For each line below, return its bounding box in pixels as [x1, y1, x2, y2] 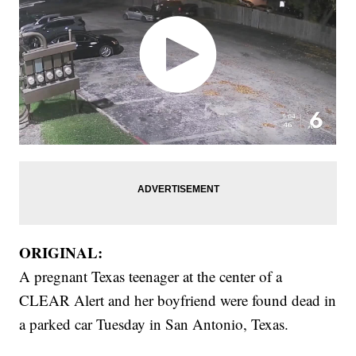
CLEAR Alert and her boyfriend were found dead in [19, 289, 337, 310]
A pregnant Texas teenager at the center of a [19, 265, 283, 286]
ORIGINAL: [19, 241, 103, 263]
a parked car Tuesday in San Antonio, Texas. [19, 313, 289, 334]
